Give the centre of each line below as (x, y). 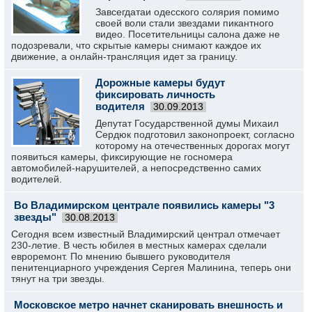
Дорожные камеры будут (160, 83)
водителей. (37, 179)
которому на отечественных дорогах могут (193, 146)
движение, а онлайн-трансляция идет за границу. (124, 56)
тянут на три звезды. (58, 279)
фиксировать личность (155, 94)
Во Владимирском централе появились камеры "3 (144, 205)
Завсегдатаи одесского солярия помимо (187, 12)
